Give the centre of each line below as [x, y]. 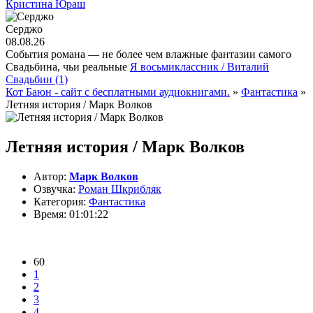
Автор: [50, 176]
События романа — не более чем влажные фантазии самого [148, 54]
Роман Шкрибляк [120, 189]
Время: [50, 214]
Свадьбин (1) [37, 79]
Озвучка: [54, 189]
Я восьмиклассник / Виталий [199, 67]
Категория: [60, 201]
